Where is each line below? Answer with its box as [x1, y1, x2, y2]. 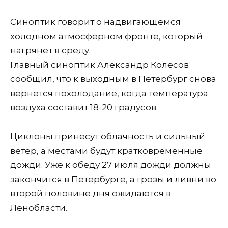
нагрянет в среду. [10, 45, 91, 55]
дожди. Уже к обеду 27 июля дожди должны [10, 159, 211, 170]
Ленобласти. [10, 202, 67, 213]
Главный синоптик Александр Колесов [10, 59, 189, 70]
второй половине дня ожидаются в [10, 188, 171, 198]
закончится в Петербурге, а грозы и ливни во [10, 174, 216, 184]
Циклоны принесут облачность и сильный [10, 131, 205, 141]
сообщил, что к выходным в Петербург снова [10, 73, 216, 84]
